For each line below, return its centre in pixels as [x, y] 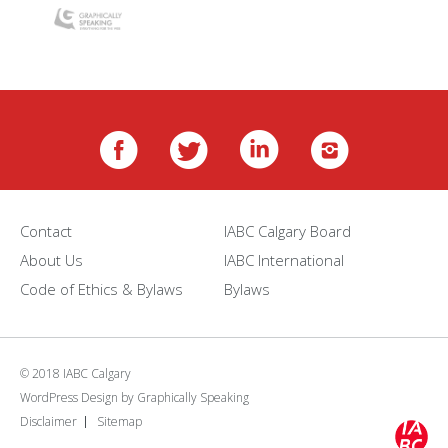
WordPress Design [69, 397]
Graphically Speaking [193, 397]
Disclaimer [48, 421]
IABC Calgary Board [287, 230]
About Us [51, 259]
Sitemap [119, 421]
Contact [46, 230]
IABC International [284, 259]
